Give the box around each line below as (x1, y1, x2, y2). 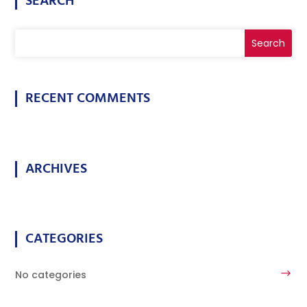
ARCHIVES (25, 158, 88, 180)
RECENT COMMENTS (25, 88, 151, 110)
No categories (15, 267, 87, 282)
